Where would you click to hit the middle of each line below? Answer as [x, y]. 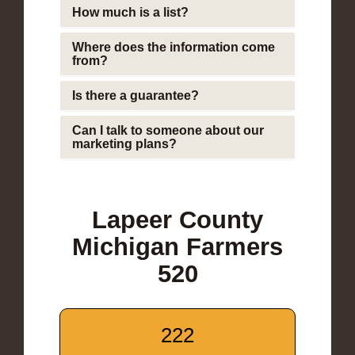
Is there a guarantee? [136, 95]
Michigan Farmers [177, 246]
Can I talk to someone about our [168, 130]
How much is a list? [130, 12]
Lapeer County [177, 219]
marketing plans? [124, 143]
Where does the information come [174, 47]
